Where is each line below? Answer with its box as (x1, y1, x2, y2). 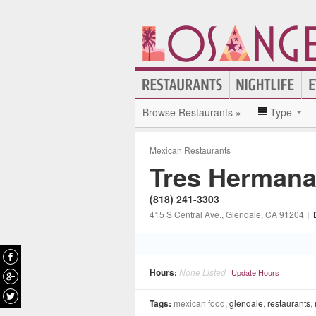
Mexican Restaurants (150, 144, 231, 156)
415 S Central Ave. (150, 208, 221, 220)
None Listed (179, 266, 226, 278)
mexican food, (174, 297, 229, 309)
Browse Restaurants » (142, 105, 241, 119)
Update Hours (231, 267, 279, 278)
